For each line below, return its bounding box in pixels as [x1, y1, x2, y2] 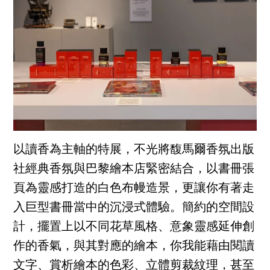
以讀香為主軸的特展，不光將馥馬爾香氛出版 [13, 144, 255, 157]
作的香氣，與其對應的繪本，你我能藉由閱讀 [13, 240, 255, 253]
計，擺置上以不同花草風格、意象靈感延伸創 [13, 221, 255, 234]
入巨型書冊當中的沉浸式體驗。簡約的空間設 [13, 202, 255, 215]
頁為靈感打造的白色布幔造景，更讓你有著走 [13, 183, 255, 195]
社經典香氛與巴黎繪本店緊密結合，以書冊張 [13, 163, 255, 176]
